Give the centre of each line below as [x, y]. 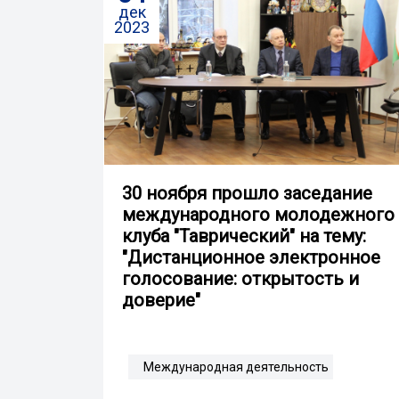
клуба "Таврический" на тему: [244, 236]
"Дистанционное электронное [251, 257]
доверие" [161, 300]
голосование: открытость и [240, 278]
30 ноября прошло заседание [247, 193]
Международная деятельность [236, 366]
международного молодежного [258, 214]
